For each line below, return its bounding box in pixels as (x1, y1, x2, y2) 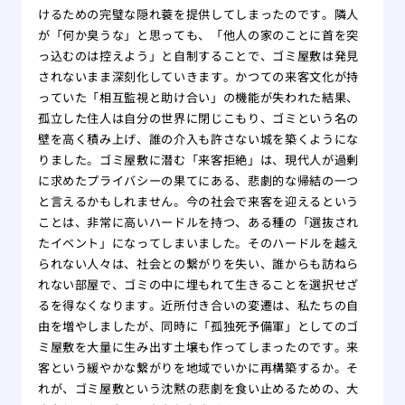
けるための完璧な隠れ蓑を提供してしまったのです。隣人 (37, 5, 359, 23)
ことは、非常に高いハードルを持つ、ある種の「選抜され (37, 212, 359, 231)
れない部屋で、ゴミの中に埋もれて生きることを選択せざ (37, 275, 359, 293)
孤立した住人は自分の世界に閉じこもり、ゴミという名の (37, 108, 359, 127)
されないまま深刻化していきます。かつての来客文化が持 (37, 67, 359, 85)
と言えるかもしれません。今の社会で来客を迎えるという (37, 192, 359, 210)
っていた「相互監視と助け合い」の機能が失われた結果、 (37, 88, 359, 106)
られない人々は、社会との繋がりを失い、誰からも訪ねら (37, 254, 359, 272)
